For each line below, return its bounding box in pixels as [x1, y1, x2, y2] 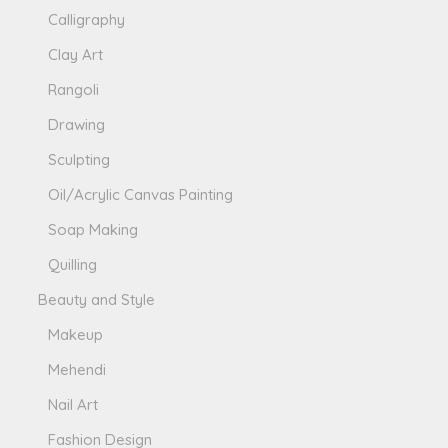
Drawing [48, 114, 106, 134]
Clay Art [48, 44, 104, 64]
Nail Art [48, 394, 99, 414]
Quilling [48, 254, 98, 274]
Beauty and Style [38, 289, 156, 309]
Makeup [48, 324, 104, 344]
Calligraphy [48, 9, 126, 29]
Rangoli [48, 79, 100, 99]
